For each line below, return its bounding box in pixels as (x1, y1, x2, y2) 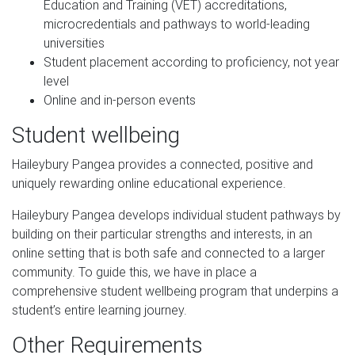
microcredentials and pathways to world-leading (44, 16, 310, 32)
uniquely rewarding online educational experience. (12, 175, 286, 191)
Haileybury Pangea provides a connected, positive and (12, 156, 313, 172)
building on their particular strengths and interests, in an (12, 226, 312, 242)
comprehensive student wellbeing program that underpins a (12, 283, 338, 299)
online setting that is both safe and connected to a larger (12, 245, 325, 261)
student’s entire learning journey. (12, 302, 187, 318)
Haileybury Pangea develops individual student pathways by (12, 207, 341, 223)
